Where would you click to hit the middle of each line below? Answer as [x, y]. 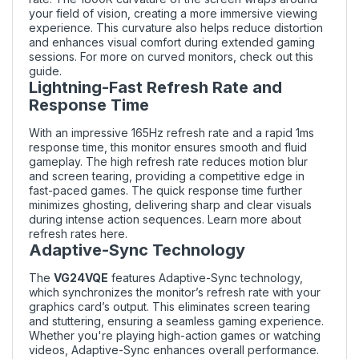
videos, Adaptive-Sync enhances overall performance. [174, 349]
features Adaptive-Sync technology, [206, 277]
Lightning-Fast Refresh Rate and [155, 87]
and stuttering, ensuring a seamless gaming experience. [176, 321]
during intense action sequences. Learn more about [165, 219]
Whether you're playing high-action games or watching [175, 335]
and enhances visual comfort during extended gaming [172, 42]
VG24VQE [81, 277]
